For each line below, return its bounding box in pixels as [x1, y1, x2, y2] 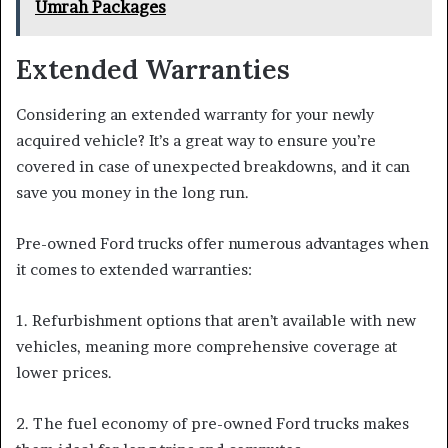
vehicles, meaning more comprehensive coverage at [16, 336, 397, 356]
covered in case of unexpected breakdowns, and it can [16, 156, 410, 176]
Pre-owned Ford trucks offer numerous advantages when [16, 233, 429, 253]
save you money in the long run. [16, 182, 249, 202]
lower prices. [16, 362, 112, 382]
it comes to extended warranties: [16, 259, 252, 279]
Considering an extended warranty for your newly [16, 104, 374, 124]
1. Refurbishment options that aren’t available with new [16, 310, 416, 330]
